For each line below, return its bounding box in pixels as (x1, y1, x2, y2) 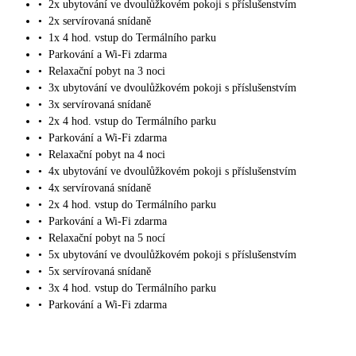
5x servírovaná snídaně (48, 265, 151, 278)
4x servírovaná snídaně (48, 182, 151, 195)
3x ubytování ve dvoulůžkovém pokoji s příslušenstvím (48, 82, 296, 95)
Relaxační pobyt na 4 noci (48, 149, 165, 161)
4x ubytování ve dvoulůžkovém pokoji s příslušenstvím (48, 165, 296, 178)
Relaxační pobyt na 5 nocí (48, 232, 165, 245)
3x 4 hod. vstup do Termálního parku (48, 282, 216, 295)
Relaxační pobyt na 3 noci (48, 65, 165, 78)
